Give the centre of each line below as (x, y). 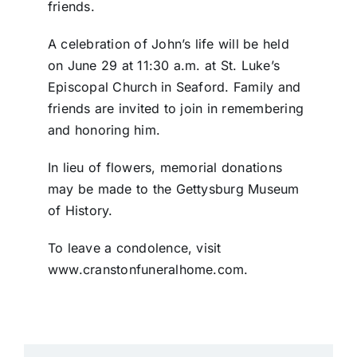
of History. (80, 211)
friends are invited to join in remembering (176, 109)
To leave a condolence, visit (134, 248)
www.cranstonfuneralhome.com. (148, 270)
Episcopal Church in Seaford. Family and (174, 87)
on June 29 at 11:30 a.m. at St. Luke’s (164, 66)
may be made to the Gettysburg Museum (173, 189)
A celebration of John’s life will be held (168, 44)
